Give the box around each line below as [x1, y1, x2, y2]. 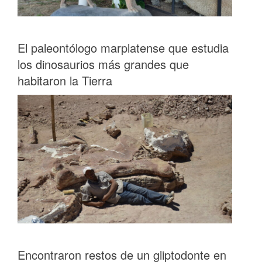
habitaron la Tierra [18, 72, 112, 89]
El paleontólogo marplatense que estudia [18, 39, 229, 57]
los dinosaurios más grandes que [18, 56, 189, 73]
